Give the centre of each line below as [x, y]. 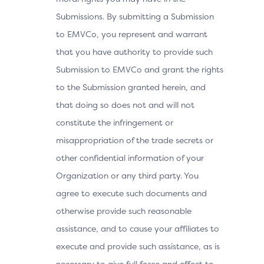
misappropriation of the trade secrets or [135, 140]
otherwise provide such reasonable [124, 211]
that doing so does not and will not [125, 105]
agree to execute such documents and [131, 193]
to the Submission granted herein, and [131, 87]
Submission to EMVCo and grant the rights [140, 69]
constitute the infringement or [115, 122]
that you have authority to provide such [134, 52]
